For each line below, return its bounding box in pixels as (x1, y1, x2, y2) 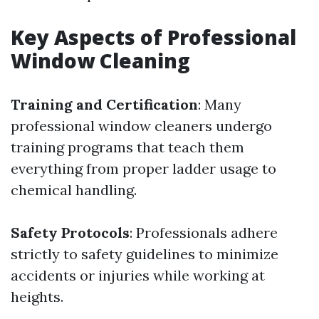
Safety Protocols (11, 224, 130, 241)
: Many (198, 95, 241, 113)
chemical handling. (11, 181, 137, 199)
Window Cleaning (11, 47, 190, 74)
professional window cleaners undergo (11, 117, 272, 135)
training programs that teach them (11, 138, 244, 156)
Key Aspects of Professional (11, 23, 296, 51)
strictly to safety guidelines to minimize (11, 245, 278, 263)
